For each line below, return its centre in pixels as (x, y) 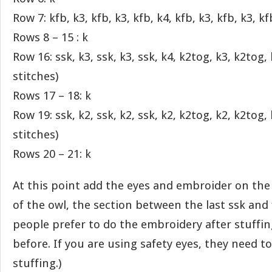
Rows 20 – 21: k (52, 154)
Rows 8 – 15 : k (50, 37)
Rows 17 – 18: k (52, 96)
